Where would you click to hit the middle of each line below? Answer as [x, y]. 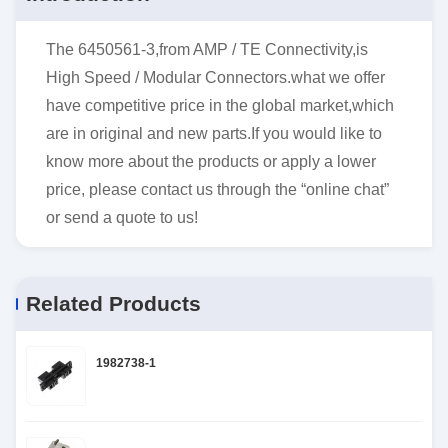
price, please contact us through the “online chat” [217, 189]
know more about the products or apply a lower [211, 161]
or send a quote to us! [122, 217]
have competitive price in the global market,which [220, 105]
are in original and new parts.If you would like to [214, 133]
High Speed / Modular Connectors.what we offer [215, 77]
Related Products [113, 303]
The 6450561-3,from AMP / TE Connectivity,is [207, 49]
